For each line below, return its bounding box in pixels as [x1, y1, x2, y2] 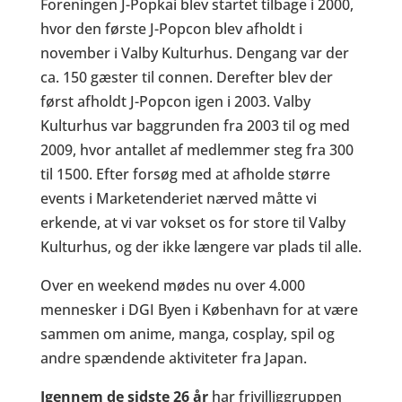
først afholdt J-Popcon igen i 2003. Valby [39, 92, 310, 111]
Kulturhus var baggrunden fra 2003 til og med [39, 116, 350, 135]
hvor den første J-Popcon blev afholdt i [39, 19, 302, 39]
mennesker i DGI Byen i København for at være [39, 300, 358, 319]
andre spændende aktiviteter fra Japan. [39, 348, 307, 368]
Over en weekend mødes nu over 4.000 [39, 275, 305, 295]
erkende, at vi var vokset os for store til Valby [39, 213, 345, 232]
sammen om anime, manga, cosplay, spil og [39, 324, 335, 344]
